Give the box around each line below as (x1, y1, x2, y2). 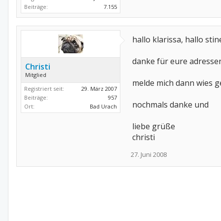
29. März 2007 (81, 85, 117, 92)
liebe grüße (132, 121, 175, 132)
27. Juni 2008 (131, 150, 167, 159)
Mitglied (25, 71, 46, 78)
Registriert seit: (24, 85, 64, 92)
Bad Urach (90, 103, 117, 110)
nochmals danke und (132, 99, 209, 110)
